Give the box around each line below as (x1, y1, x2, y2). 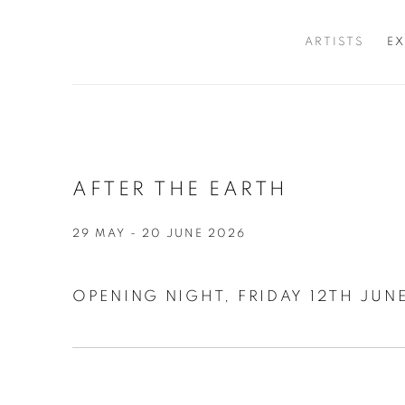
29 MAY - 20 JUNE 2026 (72, 228, 246, 240)
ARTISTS (304, 35, 364, 48)
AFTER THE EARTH (72, 179, 288, 200)
